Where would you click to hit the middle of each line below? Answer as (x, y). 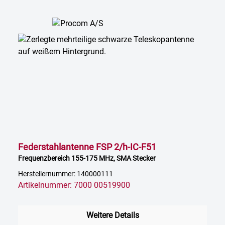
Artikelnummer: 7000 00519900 (74, 185)
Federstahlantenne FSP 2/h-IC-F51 (87, 147)
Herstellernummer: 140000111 (66, 174)
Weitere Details (113, 215)
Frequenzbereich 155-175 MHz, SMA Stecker (87, 158)
